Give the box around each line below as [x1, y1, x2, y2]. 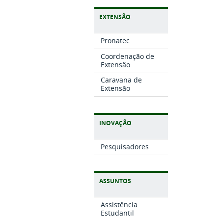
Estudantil [100, 208, 134, 218]
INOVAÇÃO [99, 118, 132, 127]
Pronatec [100, 35, 130, 45]
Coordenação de [100, 51, 154, 61]
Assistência [100, 199, 137, 209]
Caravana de [100, 75, 142, 85]
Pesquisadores [100, 141, 149, 151]
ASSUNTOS [99, 177, 131, 186]
